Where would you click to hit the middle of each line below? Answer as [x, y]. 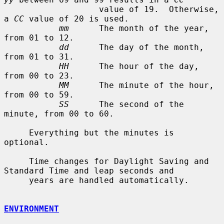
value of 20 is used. [76, 18]
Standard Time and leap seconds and [89, 170]
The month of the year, [139, 28]
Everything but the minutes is [16, 132]
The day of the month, [136, 47]
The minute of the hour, [141, 85]
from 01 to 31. [39, 56]
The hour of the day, [134, 66]
